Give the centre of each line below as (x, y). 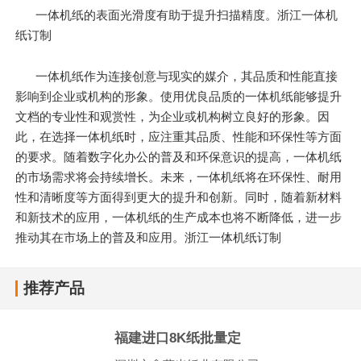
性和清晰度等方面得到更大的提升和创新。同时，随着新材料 (179, 197)
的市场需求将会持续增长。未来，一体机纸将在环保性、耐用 (179, 176)
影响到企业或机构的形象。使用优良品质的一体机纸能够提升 (179, 96)
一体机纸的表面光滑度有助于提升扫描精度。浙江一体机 (187, 15)
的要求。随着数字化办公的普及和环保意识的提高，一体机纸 (179, 156)
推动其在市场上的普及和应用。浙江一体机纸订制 (149, 237)
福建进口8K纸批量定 (178, 338)
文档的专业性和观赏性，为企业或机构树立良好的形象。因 (173, 116)
